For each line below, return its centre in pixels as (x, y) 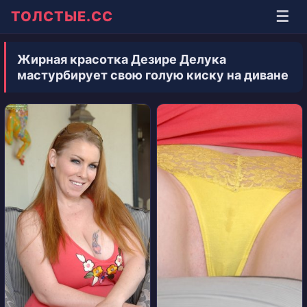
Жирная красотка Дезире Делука (122, 59)
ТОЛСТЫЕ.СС (62, 16)
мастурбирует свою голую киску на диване (153, 75)
